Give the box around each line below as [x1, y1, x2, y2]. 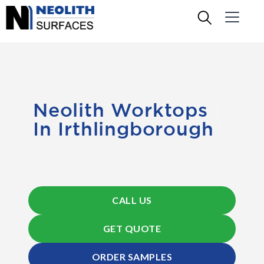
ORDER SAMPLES [91, 251, 173, 262]
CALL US [112, 194, 152, 206]
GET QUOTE [103, 223, 161, 234]
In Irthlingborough [33, 118, 214, 139]
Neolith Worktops [33, 99, 208, 120]
